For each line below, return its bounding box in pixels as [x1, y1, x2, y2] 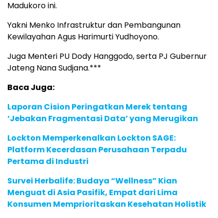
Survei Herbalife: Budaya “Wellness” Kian [7, 175, 177, 187]
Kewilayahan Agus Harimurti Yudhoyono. [7, 31, 159, 43]
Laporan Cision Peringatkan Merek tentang [7, 101, 187, 113]
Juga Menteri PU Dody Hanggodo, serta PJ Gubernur [7, 51, 207, 62]
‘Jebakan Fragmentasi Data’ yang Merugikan [7, 113, 198, 125]
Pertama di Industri [7, 156, 89, 167]
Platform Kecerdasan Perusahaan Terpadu [7, 144, 187, 156]
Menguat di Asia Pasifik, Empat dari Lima [7, 187, 178, 199]
